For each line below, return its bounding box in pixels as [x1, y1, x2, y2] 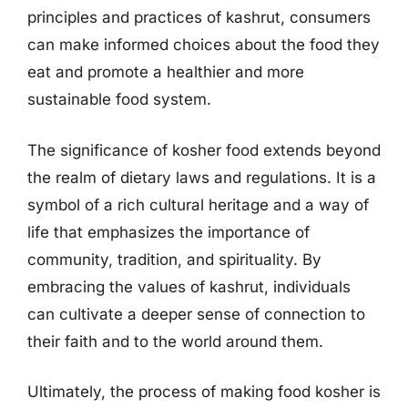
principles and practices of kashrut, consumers [27, 8, 371, 26]
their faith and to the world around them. [27, 331, 323, 351]
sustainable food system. [27, 90, 211, 108]
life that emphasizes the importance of [27, 222, 310, 241]
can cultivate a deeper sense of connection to [27, 304, 365, 323]
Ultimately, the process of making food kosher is [27, 382, 381, 401]
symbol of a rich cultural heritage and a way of [27, 195, 369, 214]
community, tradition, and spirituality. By [27, 250, 321, 269]
